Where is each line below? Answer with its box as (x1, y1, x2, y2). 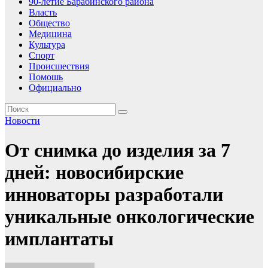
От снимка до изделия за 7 (5, 139, 230, 161)
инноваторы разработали (5, 183, 223, 205)
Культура (29, 39, 65, 50)
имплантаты (5, 227, 114, 249)
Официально (29, 83, 81, 93)
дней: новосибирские (5, 161, 184, 183)
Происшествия (29, 61, 89, 72)
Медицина (29, 29, 72, 39)
